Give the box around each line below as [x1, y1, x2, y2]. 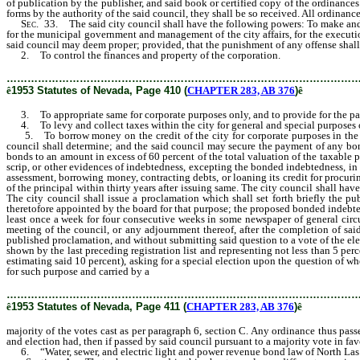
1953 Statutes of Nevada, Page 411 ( [11, 301, 186, 313]
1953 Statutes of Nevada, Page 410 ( [11, 84, 187, 96]
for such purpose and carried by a [6, 265, 152, 277]
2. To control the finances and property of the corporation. [6, 49, 280, 61]
